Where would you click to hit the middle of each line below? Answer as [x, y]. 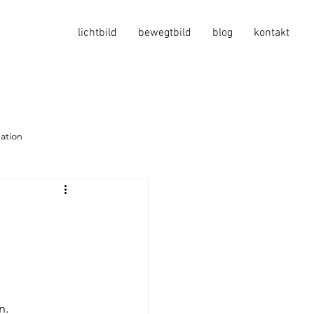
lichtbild [97, 33]
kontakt [271, 33]
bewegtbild [164, 33]
